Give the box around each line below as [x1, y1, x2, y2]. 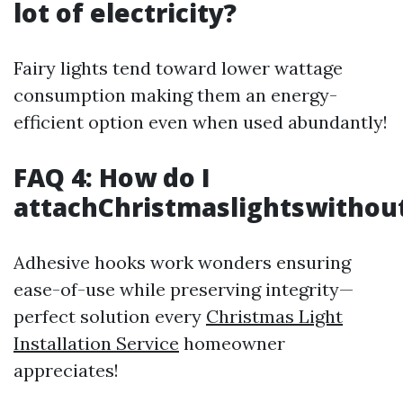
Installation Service [13, 332, 179, 354]
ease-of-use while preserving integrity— [13, 278, 354, 300]
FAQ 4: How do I [13, 160, 210, 194]
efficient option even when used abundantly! [13, 111, 388, 133]
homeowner [179, 332, 285, 354]
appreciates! [13, 359, 119, 381]
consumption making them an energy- [13, 84, 337, 106]
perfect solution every [13, 305, 206, 327]
